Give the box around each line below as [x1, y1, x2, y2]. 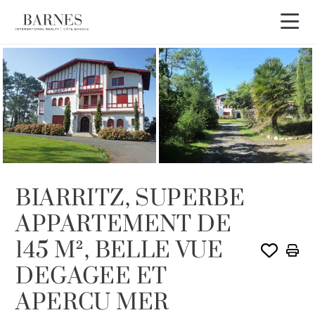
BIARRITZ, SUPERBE [15, 184, 245, 213]
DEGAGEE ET [15, 262, 167, 291]
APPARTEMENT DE [15, 210, 232, 239]
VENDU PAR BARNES [20, 66, 104, 76]
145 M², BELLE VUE [15, 236, 224, 265]
